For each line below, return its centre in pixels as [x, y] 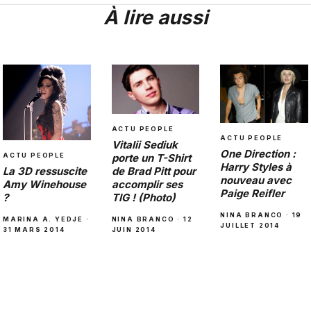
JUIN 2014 [134, 230]
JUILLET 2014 [250, 225]
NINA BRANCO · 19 [261, 215]
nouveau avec [256, 180]
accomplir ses [147, 185]
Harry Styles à [256, 167]
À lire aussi [155, 17]
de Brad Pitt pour [153, 171]
